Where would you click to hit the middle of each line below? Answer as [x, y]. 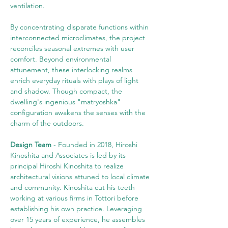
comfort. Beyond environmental [62, 59]
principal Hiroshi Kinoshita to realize [68, 166]
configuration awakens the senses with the [79, 112]
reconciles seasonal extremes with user [73, 48]
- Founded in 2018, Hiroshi [95, 145]
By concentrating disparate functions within [80, 27]
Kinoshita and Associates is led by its [69, 155]
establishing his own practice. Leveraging [77, 209]
